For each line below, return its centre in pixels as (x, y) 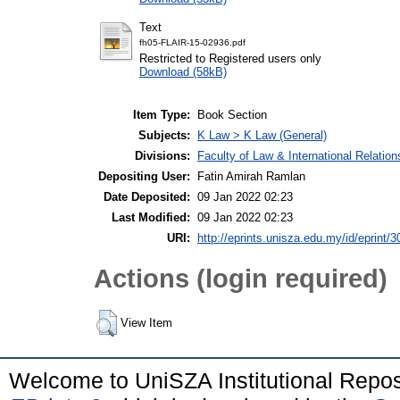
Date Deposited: (147, 197)
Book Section (232, 115)
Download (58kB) (183, 71)
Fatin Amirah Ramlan (251, 177)
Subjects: (164, 136)
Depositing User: (144, 177)
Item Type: (162, 115)
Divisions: (162, 156)
